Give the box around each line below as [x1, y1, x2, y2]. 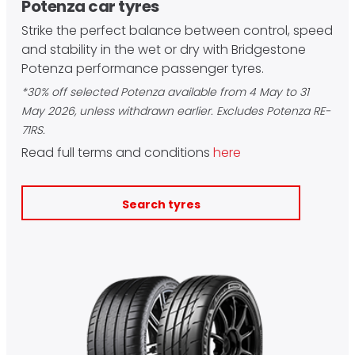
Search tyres [121, 197, 200, 212]
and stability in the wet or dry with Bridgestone [21, 40, 306, 59]
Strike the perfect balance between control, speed [21, 21, 333, 40]
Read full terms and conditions [21, 143, 213, 162]
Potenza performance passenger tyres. [21, 59, 264, 78]
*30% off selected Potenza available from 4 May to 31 [21, 84, 309, 100]
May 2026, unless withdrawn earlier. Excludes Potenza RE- [21, 103, 330, 119]
